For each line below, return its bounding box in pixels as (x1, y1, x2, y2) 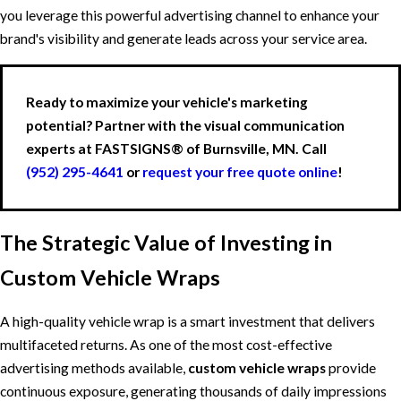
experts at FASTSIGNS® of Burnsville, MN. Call (26, 141, 328, 158)
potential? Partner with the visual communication (26, 117, 346, 134)
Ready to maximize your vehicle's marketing (26, 94, 309, 111)
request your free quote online (142, 164, 338, 181)
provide (326, 359, 376, 376)
